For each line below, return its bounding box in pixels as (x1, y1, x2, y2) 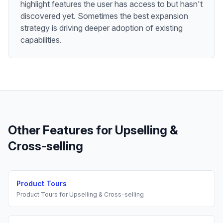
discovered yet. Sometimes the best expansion (20, 10, 188, 21)
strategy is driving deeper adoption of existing (20, 22, 183, 33)
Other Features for (8, 122, 115, 137)
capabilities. (20, 34, 62, 45)
